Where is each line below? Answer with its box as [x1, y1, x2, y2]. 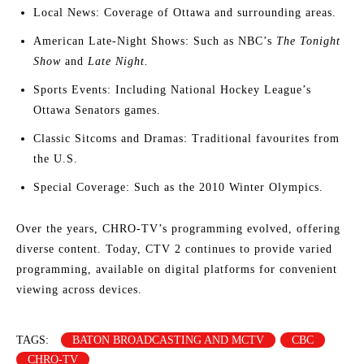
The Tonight [276, 34, 340, 47]
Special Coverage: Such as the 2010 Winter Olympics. [33, 180, 323, 193]
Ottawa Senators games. [33, 103, 161, 116]
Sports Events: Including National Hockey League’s [33, 83, 311, 96]
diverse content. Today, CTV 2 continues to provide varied [16, 242, 332, 255]
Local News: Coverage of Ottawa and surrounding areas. [33, 6, 336, 19]
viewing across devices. [16, 283, 142, 296]
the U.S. [33, 152, 78, 165]
